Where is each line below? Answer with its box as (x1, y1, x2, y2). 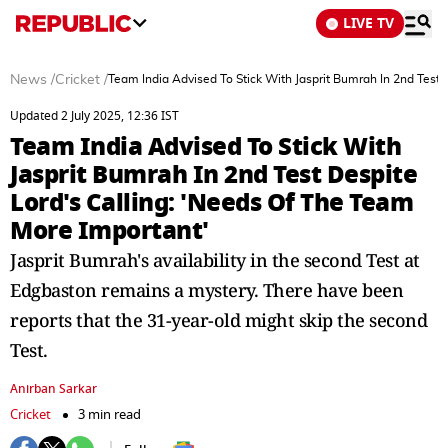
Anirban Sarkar (10, 380, 97, 398)
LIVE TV (343, 13, 394, 34)
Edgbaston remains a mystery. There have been (10, 278, 403, 302)
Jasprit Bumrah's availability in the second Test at (10, 248, 420, 272)
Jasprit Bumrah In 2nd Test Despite (10, 156, 417, 193)
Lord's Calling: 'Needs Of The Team (10, 184, 413, 221)
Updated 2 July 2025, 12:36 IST (10, 107, 179, 125)
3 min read (78, 405, 141, 424)
